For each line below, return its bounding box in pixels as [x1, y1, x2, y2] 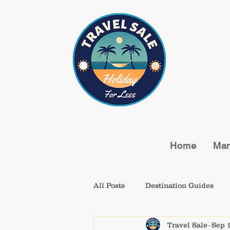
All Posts [93, 181, 125, 189]
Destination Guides [145, 181, 214, 189]
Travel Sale [167, 220, 207, 229]
